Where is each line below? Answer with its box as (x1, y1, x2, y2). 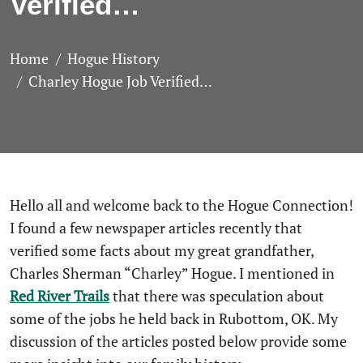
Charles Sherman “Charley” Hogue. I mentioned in (10, 263, 335, 283)
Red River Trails (10, 286, 109, 305)
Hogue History (67, 49, 160, 68)
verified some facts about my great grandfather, (10, 241, 314, 260)
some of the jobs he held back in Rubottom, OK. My (10, 309, 338, 328)
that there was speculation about (109, 286, 324, 305)
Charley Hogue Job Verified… (28, 71, 212, 91)
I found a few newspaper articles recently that (10, 218, 302, 237)
